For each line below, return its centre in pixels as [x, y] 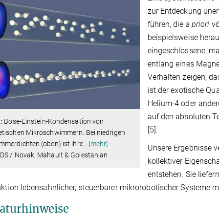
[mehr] [98, 143]
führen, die [166, 24]
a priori [198, 24]
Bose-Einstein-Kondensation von [53, 121]
